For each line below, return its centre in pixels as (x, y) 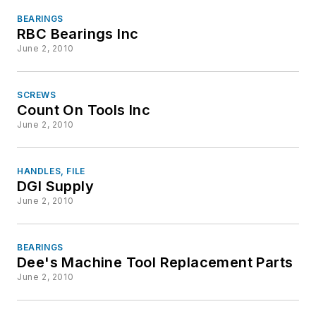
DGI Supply (55, 187)
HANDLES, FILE (51, 171)
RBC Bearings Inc (78, 34)
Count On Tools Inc (84, 110)
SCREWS (37, 95)
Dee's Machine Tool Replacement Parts (155, 263)
